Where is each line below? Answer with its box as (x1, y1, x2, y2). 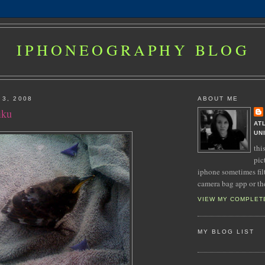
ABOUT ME (198, 95, 239, 102)
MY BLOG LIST (198, 228, 255, 235)
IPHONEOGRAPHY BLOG (17, 40, 250, 60)
